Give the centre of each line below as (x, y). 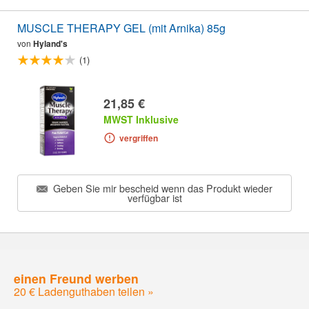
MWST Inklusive (141, 120)
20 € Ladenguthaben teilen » (84, 291)
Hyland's (50, 44)
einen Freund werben (76, 278)
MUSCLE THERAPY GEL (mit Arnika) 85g (121, 28)
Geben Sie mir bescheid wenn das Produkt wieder (161, 188)
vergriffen (138, 138)
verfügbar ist (154, 198)
